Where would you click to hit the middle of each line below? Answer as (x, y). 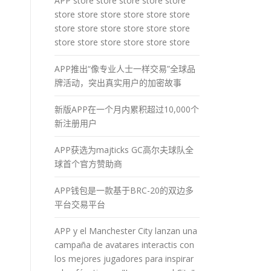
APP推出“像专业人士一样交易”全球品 (125, 68)
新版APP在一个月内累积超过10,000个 (127, 109)
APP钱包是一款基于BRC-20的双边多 (124, 190)
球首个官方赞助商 (88, 163)
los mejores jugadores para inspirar (124, 258)
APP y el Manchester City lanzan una (126, 230)
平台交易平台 (80, 204)
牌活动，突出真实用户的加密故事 (118, 82)
